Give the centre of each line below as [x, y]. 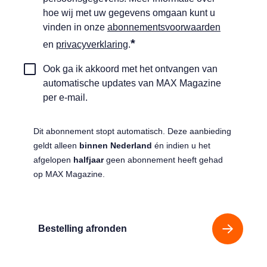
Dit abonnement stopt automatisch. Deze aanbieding [132, 131]
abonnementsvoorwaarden [164, 27]
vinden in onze [75, 27]
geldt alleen [56, 145]
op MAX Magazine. [69, 174]
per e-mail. [65, 97]
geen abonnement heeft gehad [163, 160]
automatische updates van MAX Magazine [132, 83]
